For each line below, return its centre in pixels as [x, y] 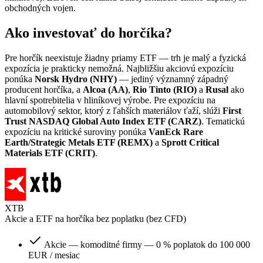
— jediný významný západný [173, 79]
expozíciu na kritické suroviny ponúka [77, 132]
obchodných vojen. [40, 8]
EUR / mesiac [54, 255]
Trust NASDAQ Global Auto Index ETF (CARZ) [103, 122]
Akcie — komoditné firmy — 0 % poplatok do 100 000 [147, 245]
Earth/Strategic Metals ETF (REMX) [79, 143]
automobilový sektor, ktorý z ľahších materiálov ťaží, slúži [114, 111]
